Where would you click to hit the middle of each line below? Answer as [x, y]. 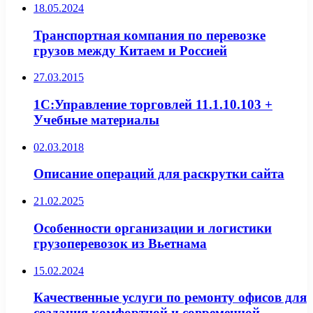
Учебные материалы [96, 119]
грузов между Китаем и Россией [130, 50]
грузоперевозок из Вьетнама [120, 243]
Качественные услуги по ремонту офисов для [170, 298]
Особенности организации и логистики [153, 228]
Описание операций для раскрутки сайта [159, 174]
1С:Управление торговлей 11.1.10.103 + [153, 104]
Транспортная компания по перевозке [150, 35]
